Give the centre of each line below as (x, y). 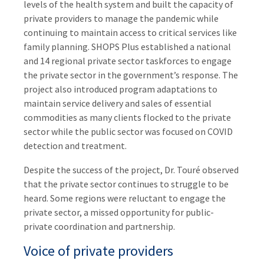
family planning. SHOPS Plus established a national (128, 46)
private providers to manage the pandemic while (121, 18)
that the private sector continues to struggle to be (126, 184)
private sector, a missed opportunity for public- (119, 212)
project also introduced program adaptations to (121, 89)
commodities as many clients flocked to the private (128, 117)
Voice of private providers (99, 251)
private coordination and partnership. (100, 226)
